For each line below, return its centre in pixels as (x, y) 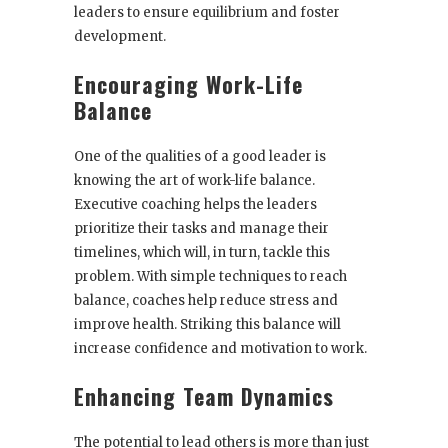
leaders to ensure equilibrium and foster (207, 13)
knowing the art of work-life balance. (194, 181)
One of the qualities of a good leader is (200, 157)
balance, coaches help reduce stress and (206, 301)
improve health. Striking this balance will (207, 325)
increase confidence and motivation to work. (220, 349)
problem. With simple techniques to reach (210, 277)
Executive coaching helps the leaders (195, 205)
